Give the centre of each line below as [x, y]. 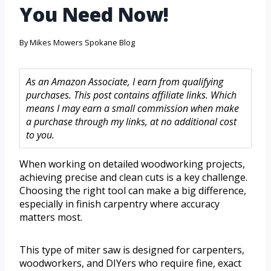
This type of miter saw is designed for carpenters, [132, 250]
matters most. [51, 217]
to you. [40, 135]
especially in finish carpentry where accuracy [119, 204]
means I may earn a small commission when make [132, 109]
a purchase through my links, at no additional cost [131, 122]
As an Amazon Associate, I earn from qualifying [125, 82]
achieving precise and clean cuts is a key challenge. [133, 178]
